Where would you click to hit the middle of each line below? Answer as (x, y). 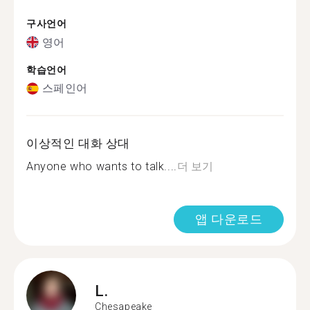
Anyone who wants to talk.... (102, 166)
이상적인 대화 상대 (78, 143)
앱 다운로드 (229, 219)
